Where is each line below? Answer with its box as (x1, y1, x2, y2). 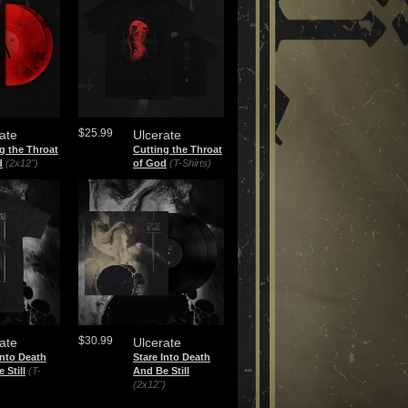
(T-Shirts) (169, 158, 211, 168)
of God (133, 158, 167, 168)
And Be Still (133, 365, 189, 376)
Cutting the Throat (133, 144, 222, 155)
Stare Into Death (133, 352, 210, 362)
